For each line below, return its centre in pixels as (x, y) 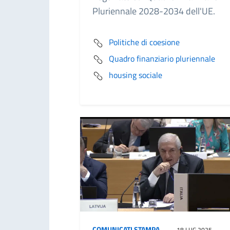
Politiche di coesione (144, 42)
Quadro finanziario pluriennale (162, 58)
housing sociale (136, 75)
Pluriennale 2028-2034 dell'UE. (155, 11)
